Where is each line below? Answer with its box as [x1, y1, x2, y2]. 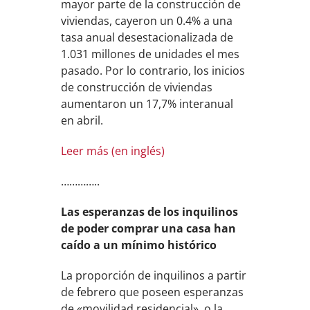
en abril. [61, 113, 104, 128]
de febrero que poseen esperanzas [61, 284, 244, 300]
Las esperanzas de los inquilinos [61, 204, 239, 219]
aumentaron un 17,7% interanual [61, 96, 234, 111]
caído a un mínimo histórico [61, 237, 217, 253]
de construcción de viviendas [61, 80, 213, 95]
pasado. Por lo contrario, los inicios [61, 63, 246, 78]
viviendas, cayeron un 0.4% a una [61, 13, 233, 28]
